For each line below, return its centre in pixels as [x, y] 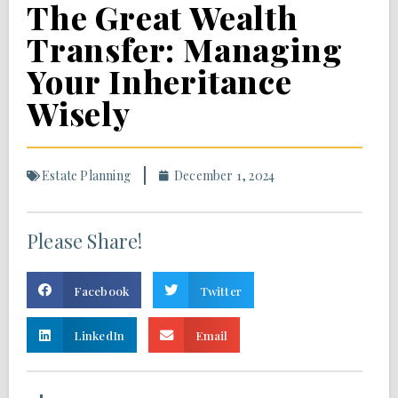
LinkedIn [99, 335]
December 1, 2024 [225, 176]
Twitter [220, 290]
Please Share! [85, 241]
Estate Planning [86, 176]
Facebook [101, 290]
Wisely [79, 113]
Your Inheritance [159, 81]
